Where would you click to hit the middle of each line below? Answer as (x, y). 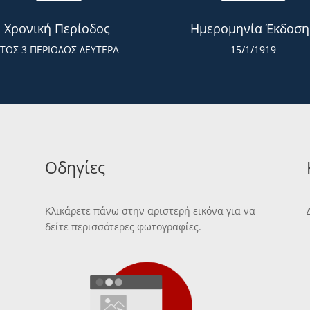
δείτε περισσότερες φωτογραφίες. (123, 227)
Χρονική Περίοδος (57, 29)
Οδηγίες (75, 167)
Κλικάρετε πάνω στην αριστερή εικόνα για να (150, 211)
